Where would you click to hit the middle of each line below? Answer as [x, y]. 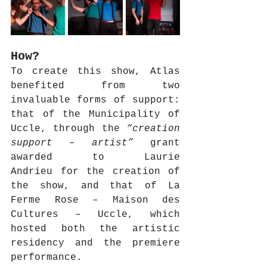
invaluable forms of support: [95, 100]
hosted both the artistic [95, 229]
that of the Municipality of [95, 114]
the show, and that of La [95, 186]
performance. [46, 257]
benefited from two [95, 86]
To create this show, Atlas [95, 71]
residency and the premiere [95, 243]
